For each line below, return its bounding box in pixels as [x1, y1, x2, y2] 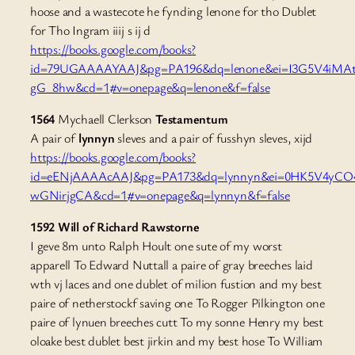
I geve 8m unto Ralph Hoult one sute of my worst [30, 237, 282, 255]
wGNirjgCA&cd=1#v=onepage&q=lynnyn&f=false [30, 186, 290, 204]
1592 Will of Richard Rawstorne [30, 218, 200, 236]
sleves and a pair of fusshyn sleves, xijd [114, 129, 313, 147]
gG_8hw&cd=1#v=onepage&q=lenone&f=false [30, 78, 270, 96]
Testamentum [152, 110, 228, 128]
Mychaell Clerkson [57, 110, 153, 128]
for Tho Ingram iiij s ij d [30, 21, 151, 39]
